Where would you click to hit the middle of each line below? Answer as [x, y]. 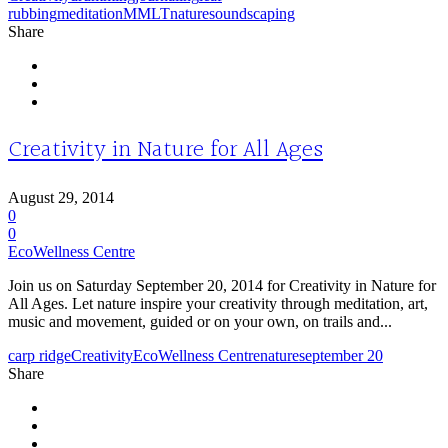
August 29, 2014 [61, 197]
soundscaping [252, 13]
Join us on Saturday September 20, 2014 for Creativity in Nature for [222, 285]
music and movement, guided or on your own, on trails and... [200, 321]
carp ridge [39, 355]
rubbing [32, 13]
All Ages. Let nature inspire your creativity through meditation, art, [218, 303]
